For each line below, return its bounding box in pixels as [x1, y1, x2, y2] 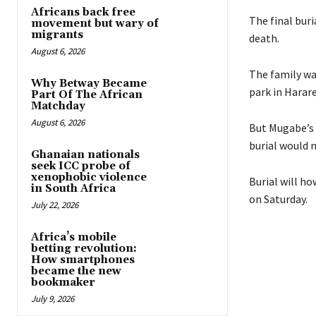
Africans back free [31, 5, 135, 19]
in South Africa [31, 181, 116, 195]
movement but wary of [31, 16, 159, 30]
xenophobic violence [31, 170, 147, 184]
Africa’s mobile [31, 230, 116, 244]
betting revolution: [31, 241, 137, 255]
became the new [31, 264, 121, 278]
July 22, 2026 [31, 198, 78, 211]
